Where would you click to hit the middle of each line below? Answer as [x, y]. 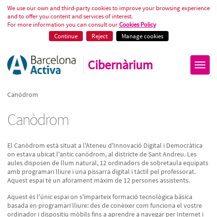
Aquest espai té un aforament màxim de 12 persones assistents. [99, 180]
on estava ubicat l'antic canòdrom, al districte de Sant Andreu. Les [102, 154]
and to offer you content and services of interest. [70, 16]
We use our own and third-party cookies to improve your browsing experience [108, 8]
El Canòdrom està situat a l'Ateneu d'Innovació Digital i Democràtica [105, 145]
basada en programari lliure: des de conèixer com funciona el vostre [105, 205]
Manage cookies [142, 36]
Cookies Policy [138, 24]
